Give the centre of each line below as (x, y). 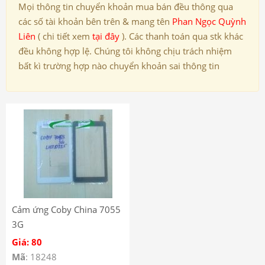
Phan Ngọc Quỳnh (209, 21)
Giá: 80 (27, 242)
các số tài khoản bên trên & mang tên (95, 21)
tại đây (106, 36)
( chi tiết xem (64, 36)
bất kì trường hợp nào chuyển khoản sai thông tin (119, 66)
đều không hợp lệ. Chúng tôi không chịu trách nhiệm (125, 51)
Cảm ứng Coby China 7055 (66, 209)
